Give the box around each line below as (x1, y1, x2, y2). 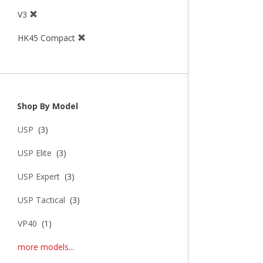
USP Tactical (18, 194, 65, 206)
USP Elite (18, 147, 52, 159)
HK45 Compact (18, 32, 77, 44)
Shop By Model (15, 100, 78, 112)
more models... (18, 241, 74, 253)
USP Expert (18, 171, 60, 183)
